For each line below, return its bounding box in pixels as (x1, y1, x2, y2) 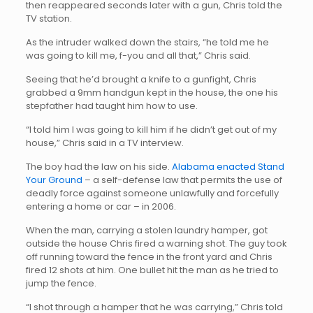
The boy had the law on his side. (25, 159, 172, 173)
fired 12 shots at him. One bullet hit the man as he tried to (25, 263, 279, 277)
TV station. (25, 11, 72, 25)
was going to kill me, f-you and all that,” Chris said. (25, 48, 251, 62)
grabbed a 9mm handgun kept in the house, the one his (25, 85, 278, 99)
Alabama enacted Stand (171, 159, 284, 173)
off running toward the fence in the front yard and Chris (25, 249, 272, 263)
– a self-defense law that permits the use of (84, 173, 282, 187)
